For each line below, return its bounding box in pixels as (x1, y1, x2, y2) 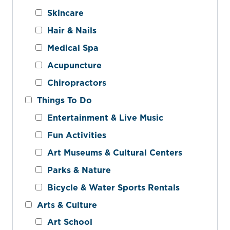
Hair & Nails (42, 24, 97, 36)
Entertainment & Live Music (42, 111, 163, 123)
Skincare (42, 7, 84, 19)
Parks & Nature (42, 164, 111, 176)
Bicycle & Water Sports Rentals (42, 181, 180, 193)
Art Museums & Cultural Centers (42, 146, 182, 158)
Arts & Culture (32, 199, 97, 210)
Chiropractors (42, 76, 106, 88)
